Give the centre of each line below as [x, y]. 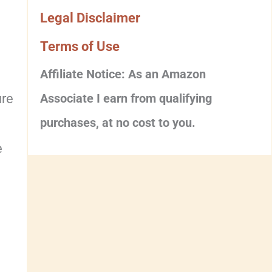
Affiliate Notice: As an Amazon [123, 74]
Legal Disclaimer [90, 18]
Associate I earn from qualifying [126, 98]
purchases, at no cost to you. [118, 123]
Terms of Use [80, 46]
